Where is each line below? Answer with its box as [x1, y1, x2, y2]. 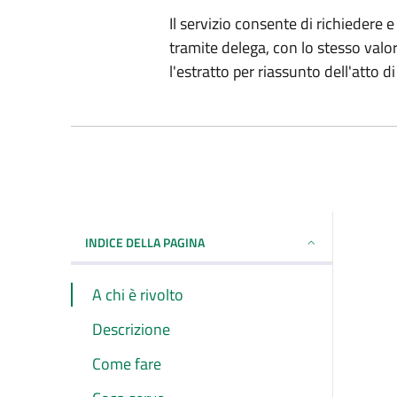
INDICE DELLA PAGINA [85, 232, 205, 252]
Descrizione [92, 316, 170, 341]
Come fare [92, 351, 161, 376]
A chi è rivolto [92, 282, 183, 307]
